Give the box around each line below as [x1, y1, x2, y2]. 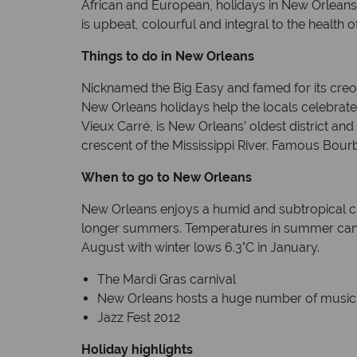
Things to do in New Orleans [81, 48, 254, 64]
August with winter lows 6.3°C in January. [81, 239, 320, 255]
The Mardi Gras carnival [97, 271, 236, 287]
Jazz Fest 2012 [97, 309, 180, 325]
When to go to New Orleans [81, 169, 252, 185]
